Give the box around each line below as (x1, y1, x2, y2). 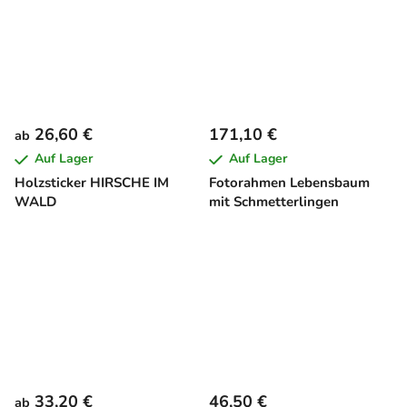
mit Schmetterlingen (209, 193, 339, 212)
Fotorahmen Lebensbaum (209, 174, 370, 193)
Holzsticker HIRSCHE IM (15, 174, 169, 193)
